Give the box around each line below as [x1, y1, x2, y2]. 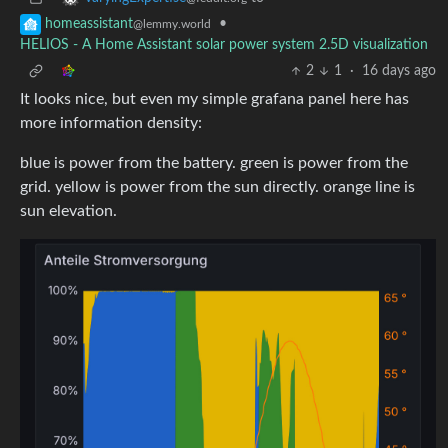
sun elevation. [20, 203, 117, 220]
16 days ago [362, 64, 436, 79]
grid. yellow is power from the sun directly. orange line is [20, 179, 415, 196]
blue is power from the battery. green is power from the [20, 155, 408, 172]
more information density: [20, 115, 202, 132]
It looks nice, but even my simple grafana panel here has [20, 91, 409, 108]
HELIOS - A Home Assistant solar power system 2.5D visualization [20, 38, 428, 53]
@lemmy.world [133, 18, 211, 31]
